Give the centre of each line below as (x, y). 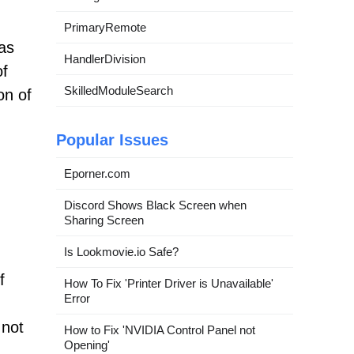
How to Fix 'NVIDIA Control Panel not (160, 330)
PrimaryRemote (105, 27)
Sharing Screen (104, 220)
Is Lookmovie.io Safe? (121, 252)
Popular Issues (112, 140)
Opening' (87, 345)
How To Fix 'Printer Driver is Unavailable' (169, 283)
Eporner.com (97, 173)
